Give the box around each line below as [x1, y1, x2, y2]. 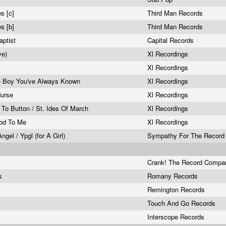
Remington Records [147, 185, 207, 194]
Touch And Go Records [147, 198, 217, 208]
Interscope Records [147, 212, 206, 221]
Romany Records [147, 171, 200, 181]
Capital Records [147, 35, 196, 45]
